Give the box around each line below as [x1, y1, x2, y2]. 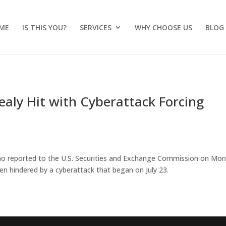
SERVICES [80, 23, 111, 32]
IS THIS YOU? [22, 23, 67, 32]
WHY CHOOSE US [135, 23, 192, 32]
